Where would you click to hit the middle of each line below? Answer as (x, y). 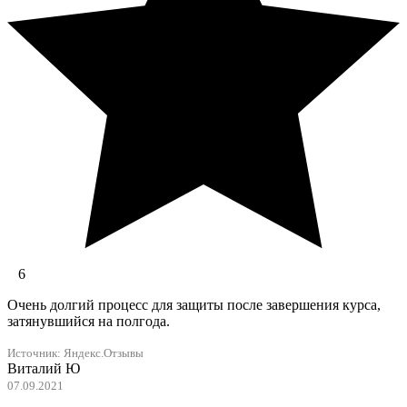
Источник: (35, 354)
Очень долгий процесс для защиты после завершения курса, (194, 305)
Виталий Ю (44, 369)
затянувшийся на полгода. (89, 322)
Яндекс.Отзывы (104, 354)
